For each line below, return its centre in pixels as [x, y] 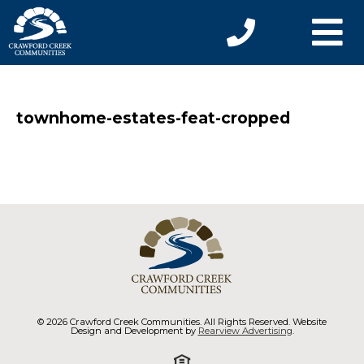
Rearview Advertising [245, 331]
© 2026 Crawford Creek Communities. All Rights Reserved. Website [182, 322]
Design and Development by [134, 331]
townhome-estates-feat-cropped [153, 118]
